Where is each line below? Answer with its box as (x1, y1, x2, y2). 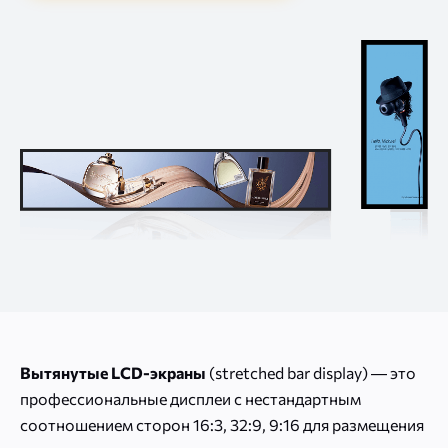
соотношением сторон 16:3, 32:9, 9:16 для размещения (20, 415, 424, 435)
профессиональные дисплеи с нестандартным (20, 389, 361, 409)
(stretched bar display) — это (206, 363, 416, 383)
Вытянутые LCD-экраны (20, 363, 206, 383)
